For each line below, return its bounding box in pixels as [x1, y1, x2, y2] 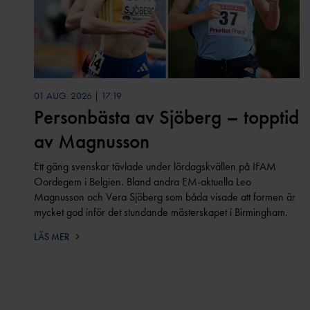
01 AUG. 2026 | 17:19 [33, 89, 122, 102]
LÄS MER [33, 230, 69, 243]
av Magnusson [33, 127, 149, 154]
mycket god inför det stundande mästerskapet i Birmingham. [33, 204, 288, 219]
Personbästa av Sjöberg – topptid [33, 103, 299, 130]
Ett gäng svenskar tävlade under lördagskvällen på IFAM [33, 158, 276, 174]
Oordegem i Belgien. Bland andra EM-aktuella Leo [33, 174, 251, 189]
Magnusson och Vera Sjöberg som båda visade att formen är [33, 189, 295, 204]
